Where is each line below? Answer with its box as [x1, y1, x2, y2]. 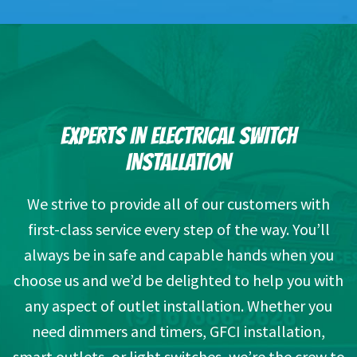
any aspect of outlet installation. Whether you [25, 296, 332, 316]
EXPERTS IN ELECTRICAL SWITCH [61, 124, 296, 149]
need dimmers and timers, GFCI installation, [32, 321, 325, 342]
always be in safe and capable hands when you [23, 245, 334, 265]
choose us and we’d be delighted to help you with [14, 270, 343, 291]
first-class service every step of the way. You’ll [27, 219, 330, 240]
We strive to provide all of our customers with [27, 194, 330, 214]
